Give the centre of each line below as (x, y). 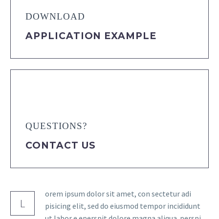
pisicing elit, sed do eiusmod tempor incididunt (123, 206)
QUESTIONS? (56, 126)
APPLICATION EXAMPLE (91, 36)
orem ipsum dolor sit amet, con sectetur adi (118, 194)
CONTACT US (61, 145)
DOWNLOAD (55, 17)
